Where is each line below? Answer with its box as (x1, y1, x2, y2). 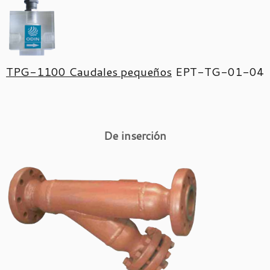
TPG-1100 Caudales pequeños (6, 63, 172, 80)
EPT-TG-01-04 (175, 63, 264, 80)
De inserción (104, 128, 166, 143)
